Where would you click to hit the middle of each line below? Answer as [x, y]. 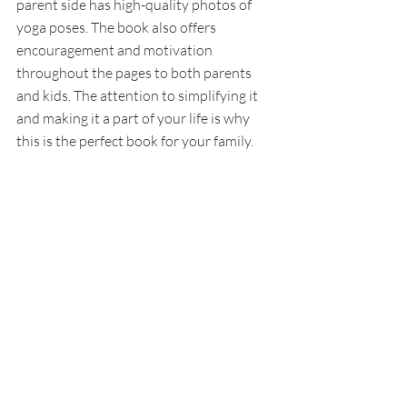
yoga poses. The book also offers [118, 27]
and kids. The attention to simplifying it [139, 95]
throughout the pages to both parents [135, 72]
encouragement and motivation [116, 50]
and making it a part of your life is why [134, 118]
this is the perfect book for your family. [135, 140]
